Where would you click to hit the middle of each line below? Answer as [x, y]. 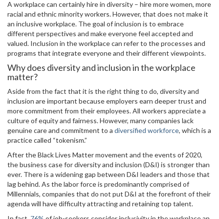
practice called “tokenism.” [47, 140]
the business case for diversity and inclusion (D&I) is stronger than [109, 164]
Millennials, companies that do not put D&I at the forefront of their [109, 194]
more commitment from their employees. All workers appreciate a [107, 111]
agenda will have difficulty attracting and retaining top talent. [100, 204]
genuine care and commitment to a [61, 130]
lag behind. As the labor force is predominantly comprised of [98, 184]
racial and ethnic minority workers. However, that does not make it [108, 14]
